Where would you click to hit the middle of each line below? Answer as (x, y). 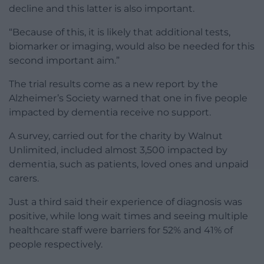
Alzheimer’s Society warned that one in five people (128, 98)
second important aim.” (64, 60)
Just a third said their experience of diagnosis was (126, 202)
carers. (24, 178)
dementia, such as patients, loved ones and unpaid (129, 164)
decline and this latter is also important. (102, 8)
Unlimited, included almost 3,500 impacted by (118, 150)
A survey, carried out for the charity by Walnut (116, 136)
